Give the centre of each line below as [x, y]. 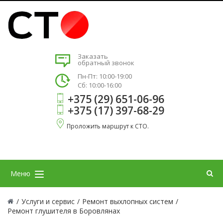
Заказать [93, 56]
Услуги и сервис [48, 201]
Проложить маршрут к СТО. [108, 126]
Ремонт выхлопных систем [128, 201]
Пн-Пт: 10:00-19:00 [105, 76]
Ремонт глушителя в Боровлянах [64, 211]
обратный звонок [106, 63]
